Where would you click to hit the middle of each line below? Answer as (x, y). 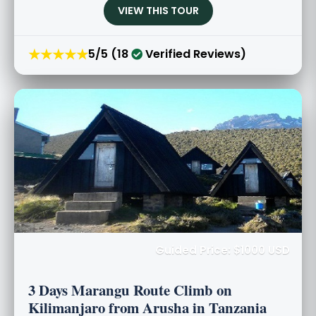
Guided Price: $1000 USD (223, 250)
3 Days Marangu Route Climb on (130, 290)
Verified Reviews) (194, 54)
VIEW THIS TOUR (158, 10)
